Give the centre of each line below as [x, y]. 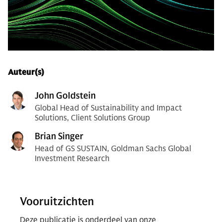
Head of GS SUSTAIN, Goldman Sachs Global [113, 149]
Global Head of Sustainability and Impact [108, 108]
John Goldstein [65, 96]
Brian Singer [59, 136]
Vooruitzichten [57, 201]
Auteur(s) [26, 72]
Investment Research [72, 159]
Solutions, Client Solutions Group [92, 118]
